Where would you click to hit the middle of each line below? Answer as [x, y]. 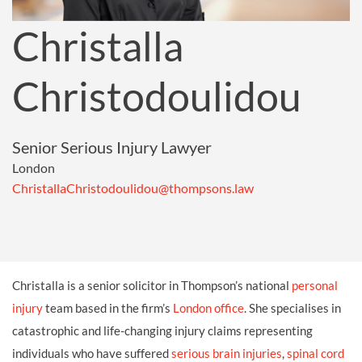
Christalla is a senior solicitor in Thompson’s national [152, 285]
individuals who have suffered [92, 353]
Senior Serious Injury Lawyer [112, 147]
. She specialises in [293, 307]
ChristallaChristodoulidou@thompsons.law [133, 187]
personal [315, 285]
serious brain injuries [227, 353]
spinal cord [316, 353]
